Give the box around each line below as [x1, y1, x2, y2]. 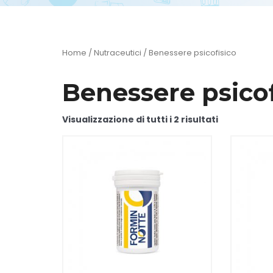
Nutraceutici [94, 47, 141, 58]
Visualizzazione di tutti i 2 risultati [62, 113, 218, 126]
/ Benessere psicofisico [141, 47, 236, 58]
